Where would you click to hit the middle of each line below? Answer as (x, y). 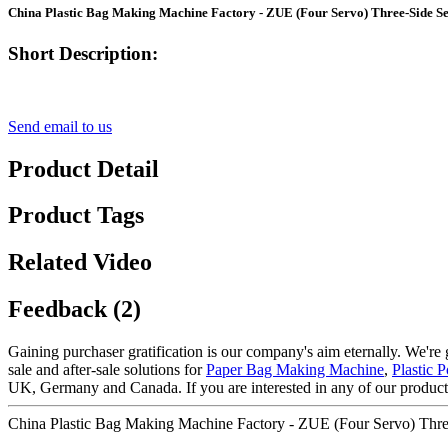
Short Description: (83, 53)
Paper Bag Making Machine (295, 370)
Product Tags (76, 215)
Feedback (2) (74, 309)
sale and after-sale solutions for (107, 370)
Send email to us (60, 126)
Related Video (80, 262)
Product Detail (83, 168)
